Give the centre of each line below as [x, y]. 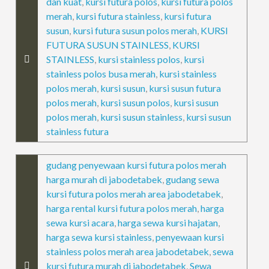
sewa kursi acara [80, 222]
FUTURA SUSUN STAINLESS [108, 44]
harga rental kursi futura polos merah [122, 208]
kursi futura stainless [118, 16]
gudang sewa [193, 179]
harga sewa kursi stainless [99, 237]
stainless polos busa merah [101, 73]
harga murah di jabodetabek [104, 179]
